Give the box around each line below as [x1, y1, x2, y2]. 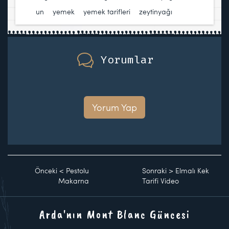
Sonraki [142, 166, 167, 176]
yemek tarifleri [83, 7, 130, 17]
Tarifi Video [142, 176, 179, 186]
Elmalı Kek [175, 166, 210, 176]
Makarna [58, 176, 89, 186]
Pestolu [66, 166, 89, 176]
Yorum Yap [92, 101, 137, 114]
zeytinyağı [139, 7, 172, 17]
